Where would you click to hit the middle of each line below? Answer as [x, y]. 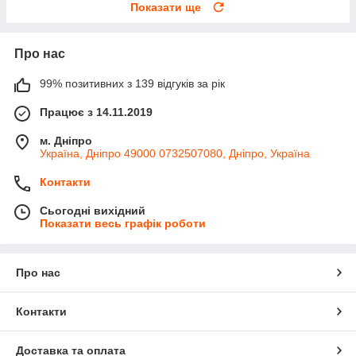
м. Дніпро [66, 140]
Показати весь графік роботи [123, 223]
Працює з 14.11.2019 [96, 112]
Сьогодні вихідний [93, 210]
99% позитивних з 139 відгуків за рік [132, 83]
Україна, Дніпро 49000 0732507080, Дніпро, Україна [175, 153]
